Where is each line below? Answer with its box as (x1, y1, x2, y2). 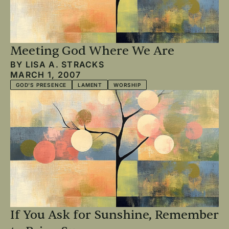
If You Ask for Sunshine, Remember (10, 207, 219, 223)
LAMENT (78, 81, 103, 88)
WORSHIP (113, 81, 141, 88)
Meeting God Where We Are (10, 42, 174, 59)
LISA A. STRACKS (25, 59, 105, 70)
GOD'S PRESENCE (16, 81, 67, 88)
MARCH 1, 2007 (10, 69, 81, 80)
